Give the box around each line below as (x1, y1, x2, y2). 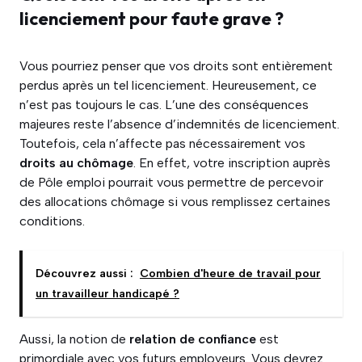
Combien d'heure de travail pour (140, 267, 321, 281)
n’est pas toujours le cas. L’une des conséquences (19, 97, 309, 113)
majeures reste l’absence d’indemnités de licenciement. (19, 116, 339, 133)
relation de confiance (129, 331, 256, 347)
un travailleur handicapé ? (36, 287, 179, 301)
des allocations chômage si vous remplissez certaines (19, 194, 330, 210)
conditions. (19, 213, 85, 229)
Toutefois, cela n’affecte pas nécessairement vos (19, 136, 305, 152)
